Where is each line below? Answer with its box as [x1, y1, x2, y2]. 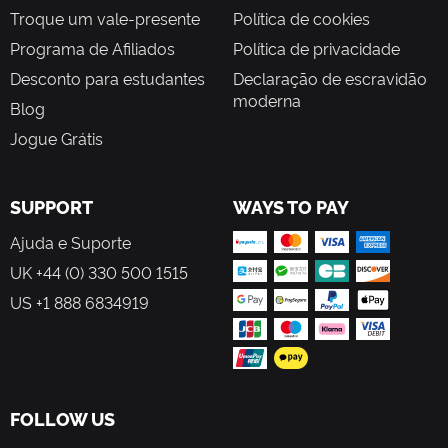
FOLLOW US [10, 406, 115, 432]
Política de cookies [233, 7, 370, 30]
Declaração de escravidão [233, 67, 427, 90]
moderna [233, 89, 301, 112]
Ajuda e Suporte [10, 231, 131, 254]
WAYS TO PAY [233, 194, 349, 220]
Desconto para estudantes [10, 67, 205, 90]
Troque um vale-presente [10, 7, 200, 30]
